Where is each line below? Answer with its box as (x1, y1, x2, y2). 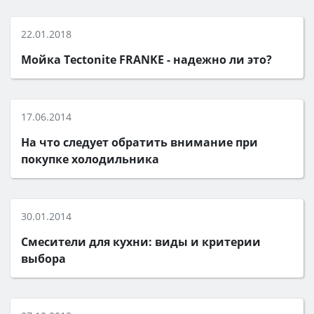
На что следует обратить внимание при (21, 135, 258, 150)
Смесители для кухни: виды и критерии (21, 234, 261, 250)
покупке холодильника (21, 151, 159, 167)
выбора (21, 251, 66, 266)
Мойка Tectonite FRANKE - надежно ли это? (21, 52, 272, 67)
